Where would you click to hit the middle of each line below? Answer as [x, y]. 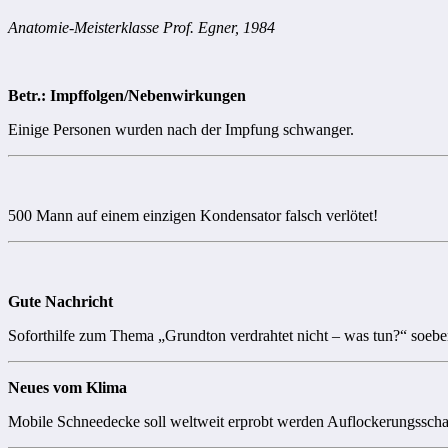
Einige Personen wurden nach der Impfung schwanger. [181, 129]
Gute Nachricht [60, 301]
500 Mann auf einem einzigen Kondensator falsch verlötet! [193, 215]
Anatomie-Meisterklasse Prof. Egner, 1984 [141, 27]
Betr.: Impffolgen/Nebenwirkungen [127, 95]
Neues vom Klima [67, 387]
